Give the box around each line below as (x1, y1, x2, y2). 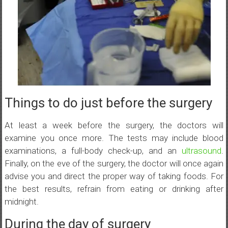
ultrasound (182, 146, 222, 156)
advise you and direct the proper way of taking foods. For (4, 171, 224, 181)
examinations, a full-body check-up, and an (4, 146, 182, 156)
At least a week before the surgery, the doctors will (4, 120, 224, 130)
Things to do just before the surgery (4, 95, 212, 110)
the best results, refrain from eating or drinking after (4, 184, 224, 194)
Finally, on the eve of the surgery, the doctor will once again (4, 158, 224, 168)
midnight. (4, 196, 39, 207)
